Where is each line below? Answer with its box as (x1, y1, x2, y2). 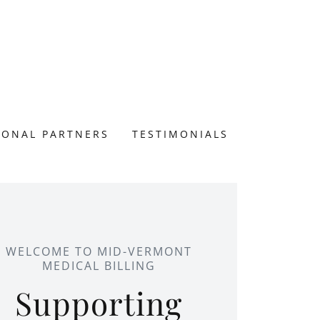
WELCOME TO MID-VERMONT (5, 243, 192, 259)
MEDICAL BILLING (41, 257, 156, 274)
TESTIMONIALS (132, 127, 229, 141)
